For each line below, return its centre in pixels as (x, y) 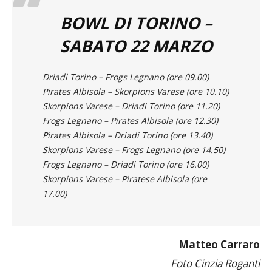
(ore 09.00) (188, 98)
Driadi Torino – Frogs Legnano (104, 98)
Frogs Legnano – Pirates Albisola (109, 141)
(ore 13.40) (191, 156)
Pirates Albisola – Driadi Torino (106, 156)
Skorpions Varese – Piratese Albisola (117, 200)
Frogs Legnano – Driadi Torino (104, 185)
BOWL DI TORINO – (136, 44)
